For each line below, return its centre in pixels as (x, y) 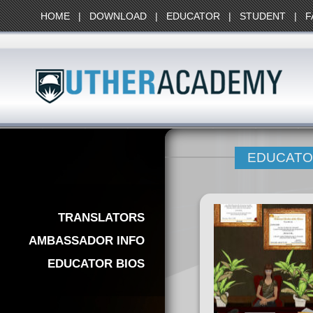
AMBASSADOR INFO (87, 240)
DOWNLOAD (118, 16)
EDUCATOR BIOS (96, 264)
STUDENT (263, 16)
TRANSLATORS (102, 217)
